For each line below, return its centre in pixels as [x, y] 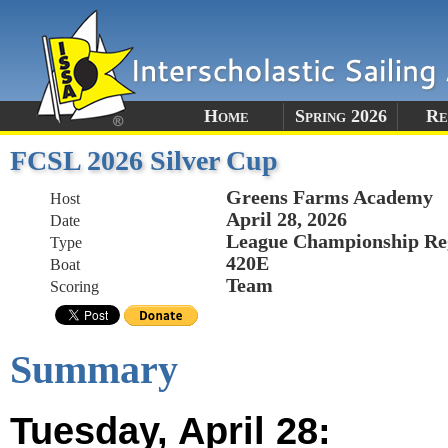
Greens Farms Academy [329, 197]
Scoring [74, 286]
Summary [94, 369]
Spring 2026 [340, 115]
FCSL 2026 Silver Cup [144, 160]
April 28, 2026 [286, 219]
